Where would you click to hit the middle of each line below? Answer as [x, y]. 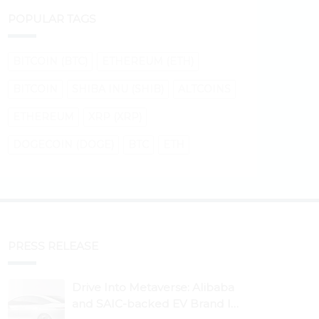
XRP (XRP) [115, 117]
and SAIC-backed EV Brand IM [157, 304]
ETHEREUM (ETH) [148, 62]
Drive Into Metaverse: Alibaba [153, 288]
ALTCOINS [204, 89]
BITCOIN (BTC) [50, 62]
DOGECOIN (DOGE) [63, 145]
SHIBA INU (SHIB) [118, 89]
